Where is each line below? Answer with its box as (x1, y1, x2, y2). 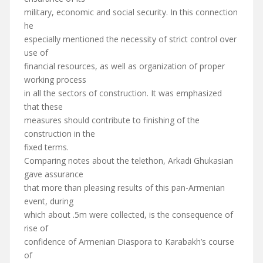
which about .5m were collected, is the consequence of (24, 209, 233, 220)
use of (24, 47, 48, 58)
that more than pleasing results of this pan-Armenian (24, 182, 225, 193)
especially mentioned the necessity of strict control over (24, 33, 237, 45)
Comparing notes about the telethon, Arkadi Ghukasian (24, 155, 233, 166)
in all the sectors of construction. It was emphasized (24, 87, 222, 99)
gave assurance (24, 168, 83, 180)
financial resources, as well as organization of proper (24, 60, 225, 72)
